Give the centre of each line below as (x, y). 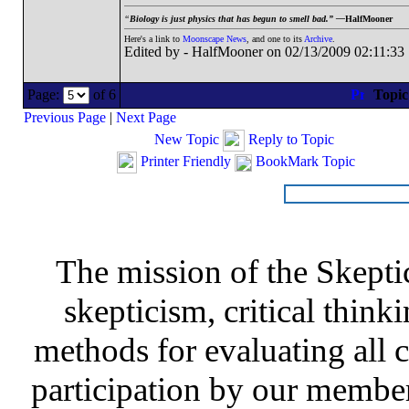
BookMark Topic (305, 161)
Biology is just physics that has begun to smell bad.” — (237, 19)
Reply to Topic (291, 139)
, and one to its (275, 39)
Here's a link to (153, 39)
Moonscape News (214, 39)
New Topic (187, 139)
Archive (318, 39)
